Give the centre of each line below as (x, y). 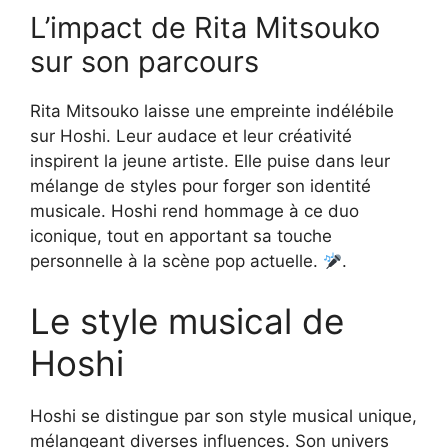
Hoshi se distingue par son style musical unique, (223, 415)
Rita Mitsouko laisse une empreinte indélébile (212, 111)
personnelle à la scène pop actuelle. (176, 261)
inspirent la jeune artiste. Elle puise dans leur (210, 161)
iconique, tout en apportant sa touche (181, 236)
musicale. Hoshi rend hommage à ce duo (194, 211)
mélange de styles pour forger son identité (200, 186)
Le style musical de (187, 320)
